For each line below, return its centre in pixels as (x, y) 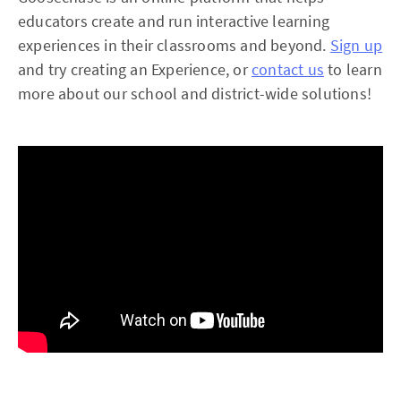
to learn (353, 70)
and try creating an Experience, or (135, 70)
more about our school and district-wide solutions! (195, 94)
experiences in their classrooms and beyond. (174, 46)
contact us (288, 70)
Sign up (356, 46)
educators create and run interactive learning (174, 21)
